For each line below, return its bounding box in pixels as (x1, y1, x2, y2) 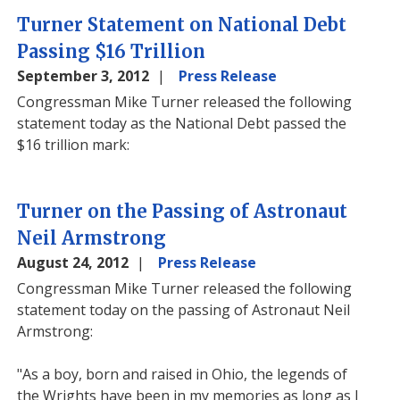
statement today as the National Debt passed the (17, 113, 347, 133)
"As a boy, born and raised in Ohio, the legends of (17, 364, 348, 384)
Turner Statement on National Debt (17, 13, 347, 36)
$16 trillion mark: (17, 135, 130, 154)
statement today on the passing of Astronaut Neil (17, 300, 351, 320)
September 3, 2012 (17, 66, 154, 86)
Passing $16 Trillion (17, 40, 206, 62)
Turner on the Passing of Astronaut (17, 200, 348, 222)
